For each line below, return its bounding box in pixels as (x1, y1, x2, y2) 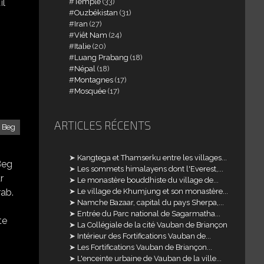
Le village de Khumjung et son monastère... (77, 186, 229, 196)
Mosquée (74, 86, 107, 95)
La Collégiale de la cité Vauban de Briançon (77, 220, 228, 229)
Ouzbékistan (74, 8, 118, 17)
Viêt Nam (74, 30, 108, 39)
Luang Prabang (74, 52, 129, 62)
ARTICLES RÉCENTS (54, 118, 151, 132)
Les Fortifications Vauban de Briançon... (77, 242, 213, 252)
